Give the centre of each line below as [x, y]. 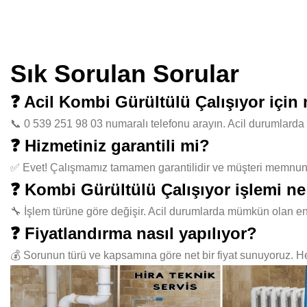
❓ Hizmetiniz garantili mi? [110, 146]
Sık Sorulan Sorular [125, 74]
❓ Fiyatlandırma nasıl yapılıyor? [134, 233]
